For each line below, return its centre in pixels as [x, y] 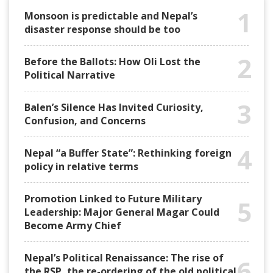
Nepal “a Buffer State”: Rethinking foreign [128, 153]
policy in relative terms [81, 166]
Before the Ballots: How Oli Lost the [112, 61]
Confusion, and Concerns [85, 120]
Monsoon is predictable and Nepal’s [111, 16]
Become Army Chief [73, 225]
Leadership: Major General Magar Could [122, 212]
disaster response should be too [102, 29]
